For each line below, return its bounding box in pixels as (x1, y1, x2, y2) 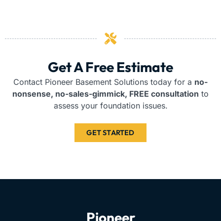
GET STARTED (86, 128, 135, 138)
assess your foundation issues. (53, 101, 168, 111)
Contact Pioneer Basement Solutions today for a (13, 77, 194, 87)
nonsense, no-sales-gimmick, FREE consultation (12, 89, 199, 99)
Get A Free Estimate (48, 58, 173, 76)
